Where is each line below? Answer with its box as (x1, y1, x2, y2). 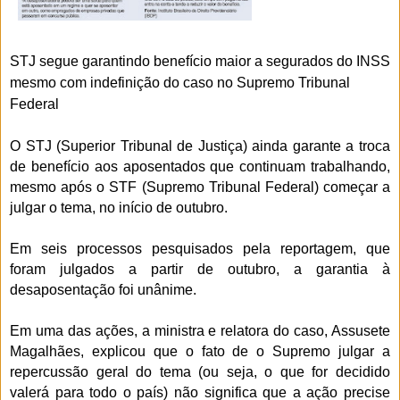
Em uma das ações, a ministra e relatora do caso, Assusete (10, 322, 390, 338)
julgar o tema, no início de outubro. (10, 199, 228, 215)
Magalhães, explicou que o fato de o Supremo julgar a (10, 343, 390, 359)
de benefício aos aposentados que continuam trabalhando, (10, 158, 390, 174)
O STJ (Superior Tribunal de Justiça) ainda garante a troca (10, 137, 390, 154)
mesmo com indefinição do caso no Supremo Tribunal (10, 74, 350, 90)
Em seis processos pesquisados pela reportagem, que (10, 240, 390, 256)
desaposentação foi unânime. (10, 281, 196, 297)
